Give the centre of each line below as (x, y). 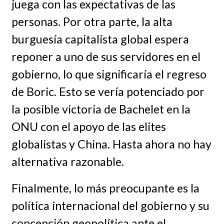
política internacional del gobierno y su (110, 205)
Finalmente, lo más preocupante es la (105, 188)
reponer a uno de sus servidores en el (106, 56)
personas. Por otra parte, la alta (92, 21)
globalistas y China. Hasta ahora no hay (111, 144)
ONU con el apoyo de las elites (88, 126)
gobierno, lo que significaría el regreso (109, 74)
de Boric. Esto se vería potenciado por (108, 91)
